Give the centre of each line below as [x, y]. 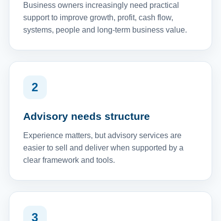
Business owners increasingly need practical [101, 5]
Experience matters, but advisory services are [102, 135]
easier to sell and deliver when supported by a [103, 148]
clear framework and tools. [69, 160]
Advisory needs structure [86, 116]
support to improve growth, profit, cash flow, [98, 18]
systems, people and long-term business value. [105, 30]
